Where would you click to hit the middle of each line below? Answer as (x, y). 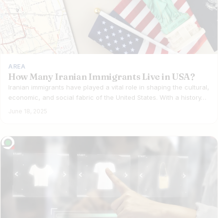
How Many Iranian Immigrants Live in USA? (102, 76)
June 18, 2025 (28, 111)
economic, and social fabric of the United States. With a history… (107, 97)
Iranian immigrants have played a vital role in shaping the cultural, (109, 87)
